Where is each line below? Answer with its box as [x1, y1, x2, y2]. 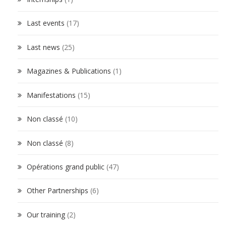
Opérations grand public [27, 161, 104, 172]
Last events [27, 18, 65, 28]
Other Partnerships [27, 186, 88, 196]
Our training [27, 209, 65, 219]
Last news [27, 42, 60, 52]
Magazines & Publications [27, 66, 111, 76]
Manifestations [27, 90, 76, 100]
